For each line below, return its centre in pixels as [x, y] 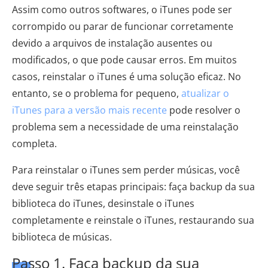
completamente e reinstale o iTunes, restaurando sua [133, 220]
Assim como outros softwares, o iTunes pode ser [122, 10]
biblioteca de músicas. [62, 237]
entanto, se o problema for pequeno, [97, 93]
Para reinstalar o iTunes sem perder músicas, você [126, 170]
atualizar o [205, 93]
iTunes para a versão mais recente [89, 110]
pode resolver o [204, 110]
